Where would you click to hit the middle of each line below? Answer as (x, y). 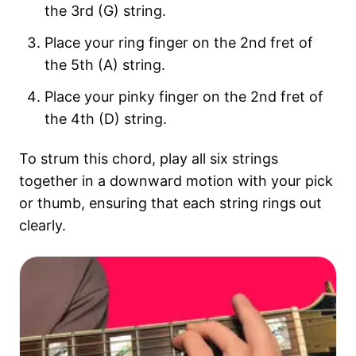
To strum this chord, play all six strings (149, 159)
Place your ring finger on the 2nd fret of (179, 43)
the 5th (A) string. (105, 65)
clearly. (43, 225)
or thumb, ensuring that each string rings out (170, 203)
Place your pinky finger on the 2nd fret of (184, 97)
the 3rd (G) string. (105, 11)
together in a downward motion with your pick (176, 181)
